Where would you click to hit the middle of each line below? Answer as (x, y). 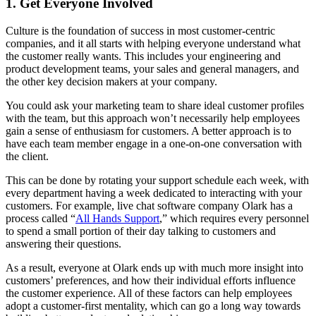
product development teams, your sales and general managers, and (152, 69)
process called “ (41, 219)
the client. (27, 157)
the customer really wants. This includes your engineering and (143, 56)
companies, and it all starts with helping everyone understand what (153, 44)
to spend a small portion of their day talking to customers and (141, 231)
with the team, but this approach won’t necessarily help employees (153, 119)
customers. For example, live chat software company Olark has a (149, 206)
